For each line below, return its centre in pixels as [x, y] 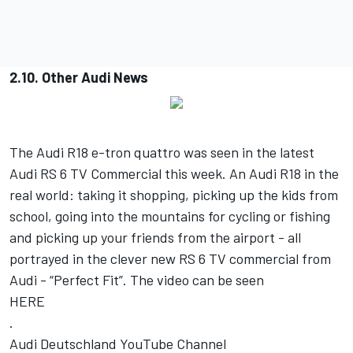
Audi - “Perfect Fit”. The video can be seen [137, 279]
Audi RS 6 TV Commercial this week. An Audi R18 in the [174, 173]
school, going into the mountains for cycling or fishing [170, 216]
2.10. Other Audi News [79, 77]
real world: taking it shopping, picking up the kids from [174, 194]
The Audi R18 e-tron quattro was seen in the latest [162, 152]
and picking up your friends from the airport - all [155, 237]
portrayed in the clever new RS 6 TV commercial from [170, 258]
